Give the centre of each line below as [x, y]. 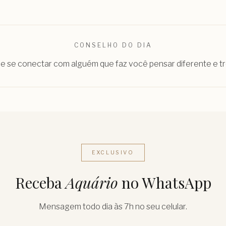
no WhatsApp [164, 182]
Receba [40, 182]
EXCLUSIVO [113, 152]
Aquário [92, 182]
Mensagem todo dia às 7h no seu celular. [113, 206]
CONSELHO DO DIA [113, 45]
